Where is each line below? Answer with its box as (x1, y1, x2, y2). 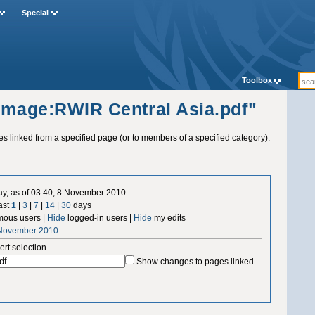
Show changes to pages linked (136, 256, 255, 266)
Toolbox (241, 76, 272, 85)
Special (21, 8, 49, 18)
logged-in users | (65, 212, 134, 223)
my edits (152, 212, 186, 223)
